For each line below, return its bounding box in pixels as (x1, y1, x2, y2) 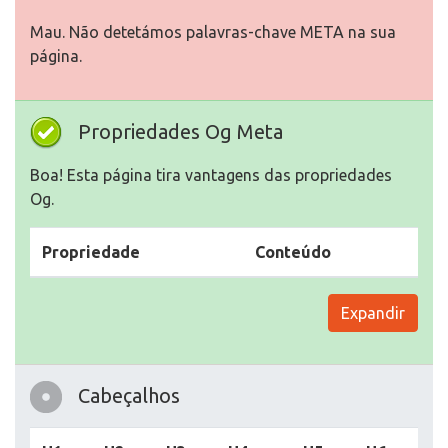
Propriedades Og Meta (78, 120, 283, 143)
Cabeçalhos (78, 384, 180, 407)
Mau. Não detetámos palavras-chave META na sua (30, 23, 396, 41)
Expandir (341, 304, 405, 322)
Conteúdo (255, 243, 331, 261)
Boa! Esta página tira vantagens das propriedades (30, 166, 392, 184)
